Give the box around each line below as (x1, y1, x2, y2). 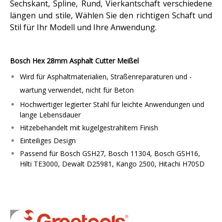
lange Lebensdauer (20, 110, 81, 119)
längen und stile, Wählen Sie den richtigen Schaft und (10, 10, 212, 21)
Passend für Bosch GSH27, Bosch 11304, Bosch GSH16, (20, 149, 200, 158)
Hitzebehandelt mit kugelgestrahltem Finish (20, 123, 158, 132)
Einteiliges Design (20, 136, 76, 145)
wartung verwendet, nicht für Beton (20, 85, 134, 95)
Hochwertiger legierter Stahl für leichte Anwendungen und (20, 100, 204, 109)
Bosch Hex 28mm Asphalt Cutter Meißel (10, 56, 139, 65)
